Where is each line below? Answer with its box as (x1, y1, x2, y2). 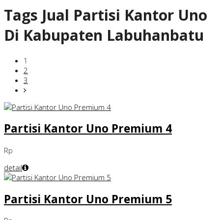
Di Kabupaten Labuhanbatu (4, 25, 204, 46)
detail (4, 162, 22, 172)
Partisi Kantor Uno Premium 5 (4, 191, 172, 207)
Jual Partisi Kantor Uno (38, 5, 207, 26)
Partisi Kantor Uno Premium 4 (4, 121, 172, 137)
